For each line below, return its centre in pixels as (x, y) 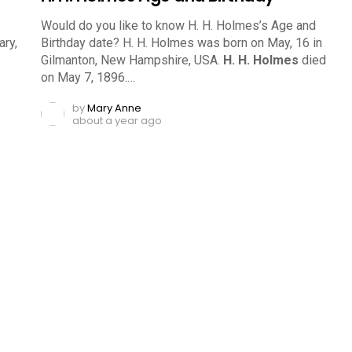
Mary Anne (114, 108)
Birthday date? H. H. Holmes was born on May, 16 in (181, 43)
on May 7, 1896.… (88, 78)
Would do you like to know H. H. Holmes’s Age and (178, 26)
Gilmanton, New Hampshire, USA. (132, 60)
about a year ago (117, 121)
